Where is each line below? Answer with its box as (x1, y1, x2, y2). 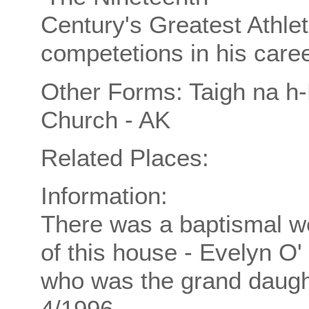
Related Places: (41, 143, 209, 171)
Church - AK (41, 106, 170, 133)
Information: (41, 182, 168, 210)
